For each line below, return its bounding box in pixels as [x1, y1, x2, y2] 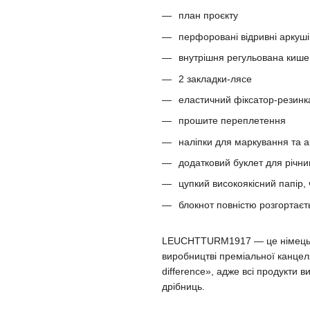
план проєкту [179, 10, 238, 21]
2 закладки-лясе [179, 73, 252, 84]
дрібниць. [162, 281, 205, 293]
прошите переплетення [179, 115, 286, 127]
